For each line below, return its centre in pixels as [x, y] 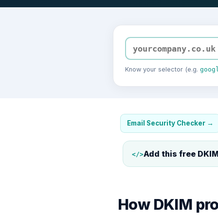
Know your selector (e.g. [163, 69]
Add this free [171, 154]
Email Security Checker [166, 123]
